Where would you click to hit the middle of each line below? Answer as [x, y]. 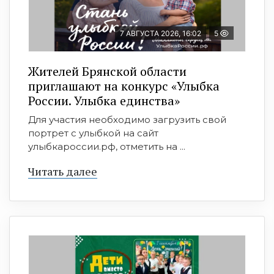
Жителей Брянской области [107, 72]
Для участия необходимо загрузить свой [127, 120]
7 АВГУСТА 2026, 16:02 [161, 34]
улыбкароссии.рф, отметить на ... [107, 147]
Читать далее [63, 172]
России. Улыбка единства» [104, 101]
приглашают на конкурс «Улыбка [124, 86]
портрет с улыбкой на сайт [93, 133]
